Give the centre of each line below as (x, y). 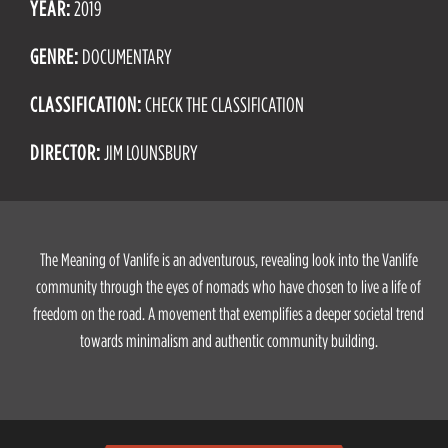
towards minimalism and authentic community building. (228, 340)
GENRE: (54, 56)
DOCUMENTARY (125, 56)
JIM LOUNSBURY (149, 151)
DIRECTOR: (65, 151)
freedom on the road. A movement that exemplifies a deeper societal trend (229, 313)
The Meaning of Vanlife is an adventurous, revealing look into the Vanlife (228, 259)
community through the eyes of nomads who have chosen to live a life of (229, 286)
